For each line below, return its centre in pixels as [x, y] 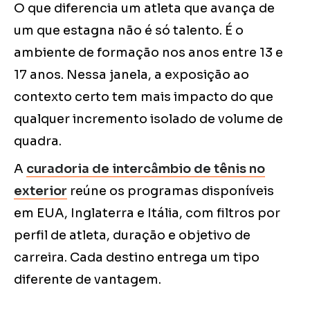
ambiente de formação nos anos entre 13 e [148, 53]
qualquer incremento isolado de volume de [148, 119]
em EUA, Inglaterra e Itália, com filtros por [147, 213]
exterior [40, 191]
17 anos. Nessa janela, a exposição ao [131, 75]
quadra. [38, 142]
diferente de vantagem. [88, 280]
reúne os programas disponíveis [171, 191]
